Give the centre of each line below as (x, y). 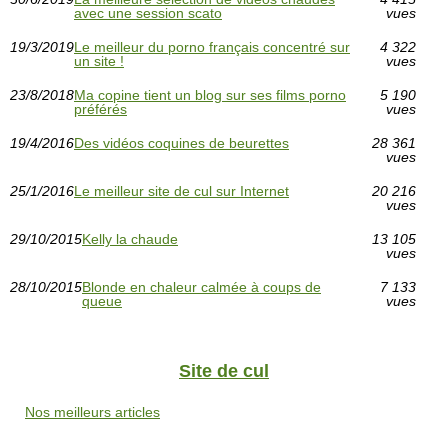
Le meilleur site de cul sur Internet (181, 191)
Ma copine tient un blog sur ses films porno (210, 95)
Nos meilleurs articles (92, 412)
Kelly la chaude (130, 239)
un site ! (99, 61)
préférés (100, 109)
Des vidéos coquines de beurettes (181, 143)
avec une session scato (148, 13)
